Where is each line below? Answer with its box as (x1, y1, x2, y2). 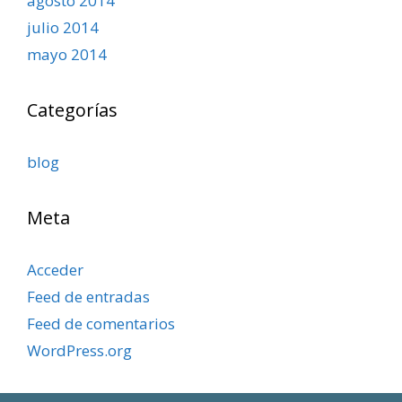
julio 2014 (27, 16, 99, 38)
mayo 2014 (27, 43, 107, 65)
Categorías (27, 97, 118, 122)
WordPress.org (27, 339, 132, 361)
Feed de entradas (27, 285, 150, 307)
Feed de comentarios (27, 312, 175, 334)
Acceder (27, 258, 83, 280)
